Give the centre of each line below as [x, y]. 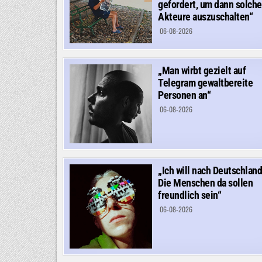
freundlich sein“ [189, 195]
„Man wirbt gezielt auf [202, 70]
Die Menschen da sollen [205, 182]
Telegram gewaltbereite [205, 82]
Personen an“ [184, 95]
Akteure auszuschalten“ [205, 16]
